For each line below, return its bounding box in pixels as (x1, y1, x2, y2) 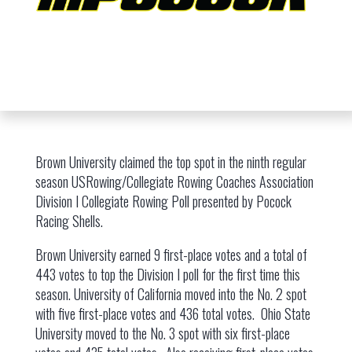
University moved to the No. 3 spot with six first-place (35, 323, 290, 343)
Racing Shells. (35, 211, 103, 231)
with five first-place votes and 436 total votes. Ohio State (35, 303, 310, 324)
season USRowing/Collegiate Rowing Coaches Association (35, 171, 313, 192)
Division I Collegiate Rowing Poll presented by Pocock (35, 191, 291, 211)
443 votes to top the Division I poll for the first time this (35, 264, 300, 284)
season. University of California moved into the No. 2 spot (35, 284, 306, 304)
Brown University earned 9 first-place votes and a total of (35, 244, 307, 265)
